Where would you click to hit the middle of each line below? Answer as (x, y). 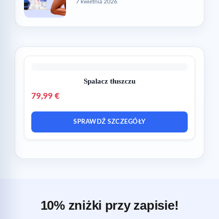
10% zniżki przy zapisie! (109, 205)
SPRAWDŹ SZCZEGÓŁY (109, 122)
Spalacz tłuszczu (109, 81)
